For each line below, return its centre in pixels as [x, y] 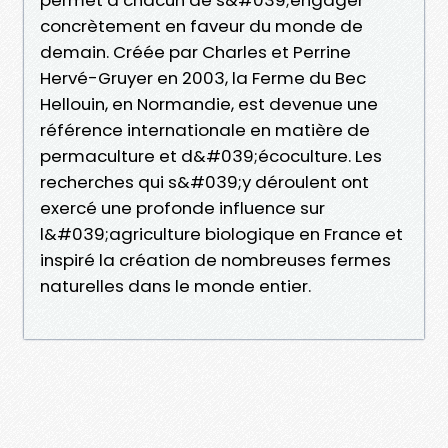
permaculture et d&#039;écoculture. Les [211, 155]
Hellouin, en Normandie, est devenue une [209, 103]
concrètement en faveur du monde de [201, 25]
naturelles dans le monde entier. [175, 285]
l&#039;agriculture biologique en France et [221, 233]
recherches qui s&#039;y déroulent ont [204, 181]
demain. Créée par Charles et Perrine [195, 51]
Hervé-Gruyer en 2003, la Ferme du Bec [203, 77]
